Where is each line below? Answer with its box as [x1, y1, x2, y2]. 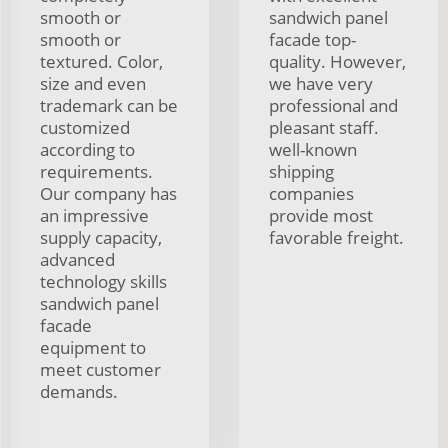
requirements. [40, 159, 153, 183]
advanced [40, 247, 115, 271]
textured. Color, [40, 49, 163, 73]
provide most [269, 203, 373, 227]
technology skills [40, 269, 167, 293]
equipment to [40, 335, 146, 359]
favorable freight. [269, 225, 404, 249]
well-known [269, 137, 357, 161]
